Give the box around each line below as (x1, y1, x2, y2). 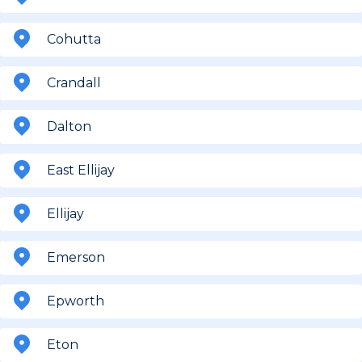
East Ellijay (47, 162, 115, 178)
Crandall (47, 74, 101, 90)
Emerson (47, 249, 105, 265)
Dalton (47, 118, 91, 134)
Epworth (47, 293, 104, 309)
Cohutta (47, 31, 101, 47)
